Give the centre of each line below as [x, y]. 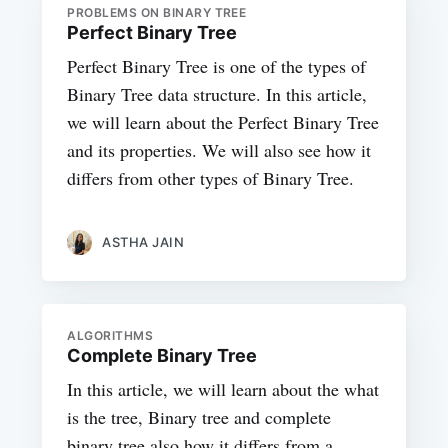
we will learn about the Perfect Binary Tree [223, 122]
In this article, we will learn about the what [223, 388]
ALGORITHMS [110, 335]
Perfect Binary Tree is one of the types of [217, 66]
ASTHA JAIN [143, 242]
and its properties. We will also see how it [219, 150]
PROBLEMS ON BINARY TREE [157, 13]
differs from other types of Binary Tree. [211, 178]
